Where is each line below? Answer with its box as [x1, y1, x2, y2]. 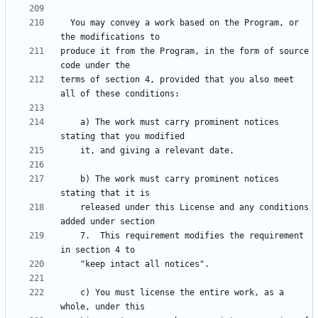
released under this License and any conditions [60, 202, 80, 213]
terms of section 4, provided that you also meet [60, 75, 294, 85]
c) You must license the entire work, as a [60, 287, 80, 298]
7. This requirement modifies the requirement [60, 231, 80, 241]
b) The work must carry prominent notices [60, 174, 80, 185]
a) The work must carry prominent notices [60, 117, 80, 128]
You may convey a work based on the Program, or [60, 18, 70, 28]
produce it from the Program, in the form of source [60, 46, 309, 57]
